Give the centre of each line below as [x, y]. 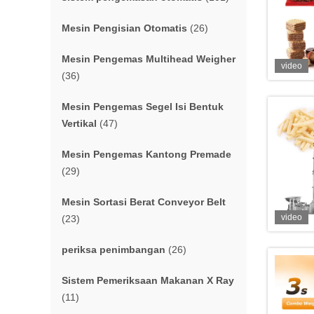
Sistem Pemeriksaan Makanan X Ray [148, 280]
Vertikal [79, 123]
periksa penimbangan [114, 250]
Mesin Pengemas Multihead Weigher [149, 59]
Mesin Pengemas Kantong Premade [146, 154]
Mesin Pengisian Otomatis [124, 28]
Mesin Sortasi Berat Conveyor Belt [144, 202]
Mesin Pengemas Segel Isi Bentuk [143, 107]
